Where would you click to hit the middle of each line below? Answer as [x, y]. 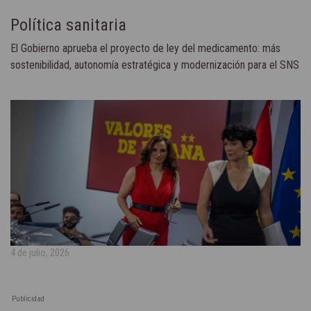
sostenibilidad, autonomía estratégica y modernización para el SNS [155, 65]
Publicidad [28, 299]
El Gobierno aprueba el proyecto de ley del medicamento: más [145, 48]
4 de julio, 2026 [40, 253]
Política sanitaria [68, 25]
